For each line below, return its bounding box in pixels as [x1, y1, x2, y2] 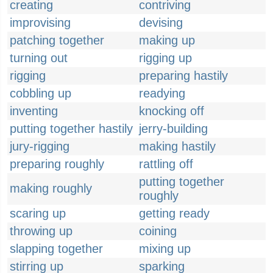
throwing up [10, 224, 73, 238]
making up [139, 34, 195, 47]
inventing [10, 104, 58, 118]
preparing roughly [10, 157, 104, 171]
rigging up [139, 51, 192, 65]
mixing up [139, 242, 191, 255]
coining [139, 224, 177, 238]
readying [139, 87, 185, 100]
